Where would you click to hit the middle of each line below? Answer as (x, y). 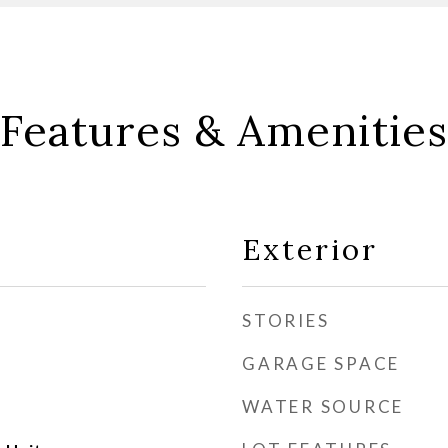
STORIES (286, 320)
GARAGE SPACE (321, 363)
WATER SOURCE (323, 406)
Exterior (310, 249)
